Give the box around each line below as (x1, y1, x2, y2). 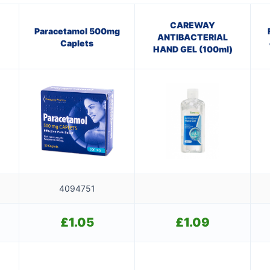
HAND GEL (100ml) (152, 43, 233, 54)
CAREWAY (170, 19, 215, 30)
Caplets (60, 37, 93, 48)
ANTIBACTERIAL (157, 31, 228, 42)
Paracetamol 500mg (34, 25, 120, 36)
